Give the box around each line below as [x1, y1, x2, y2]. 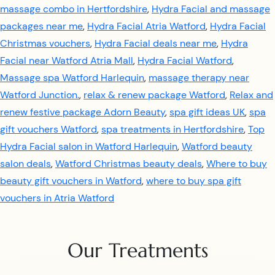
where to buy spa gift [146, 174, 241, 187]
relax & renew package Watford [83, 88, 225, 101]
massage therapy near [149, 71, 249, 84]
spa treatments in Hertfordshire [101, 123, 244, 136]
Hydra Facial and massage [152, 2, 270, 15]
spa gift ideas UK [169, 106, 245, 118]
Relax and [230, 88, 273, 101]
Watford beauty [182, 140, 252, 153]
